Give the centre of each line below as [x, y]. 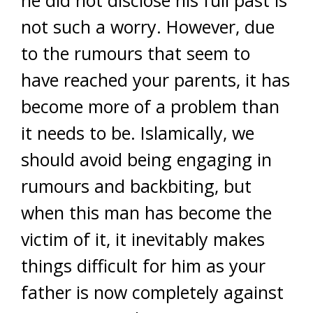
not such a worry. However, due [148, 27]
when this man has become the [146, 212]
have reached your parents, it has [155, 80]
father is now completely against [152, 292]
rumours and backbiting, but [136, 186]
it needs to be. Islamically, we [138, 133]
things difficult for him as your [143, 265]
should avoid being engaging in [146, 159]
